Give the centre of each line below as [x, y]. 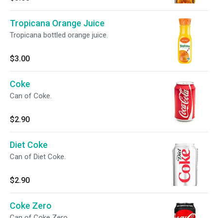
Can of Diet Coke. [38, 157]
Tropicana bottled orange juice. [59, 35]
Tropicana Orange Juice [57, 23]
